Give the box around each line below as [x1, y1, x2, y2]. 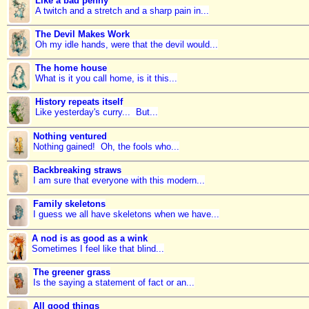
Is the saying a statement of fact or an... [32, 277, 195, 288]
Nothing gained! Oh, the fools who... [32, 141, 179, 152]
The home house [35, 63, 108, 74]
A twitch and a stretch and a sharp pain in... [35, 5, 210, 16]
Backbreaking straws [32, 165, 121, 176]
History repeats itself [35, 97, 123, 108]
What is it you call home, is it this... [35, 73, 178, 84]
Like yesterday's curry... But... [35, 107, 159, 118]
